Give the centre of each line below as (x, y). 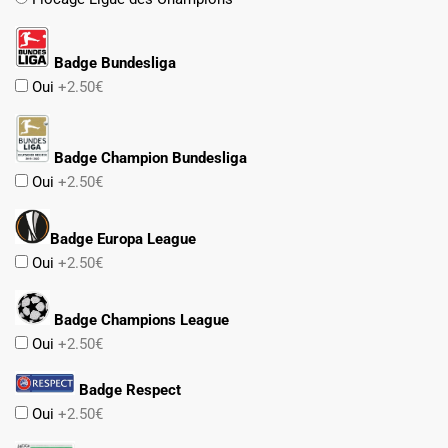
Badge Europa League (123, 238)
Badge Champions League (139, 319)
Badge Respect (128, 390)
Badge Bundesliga (113, 63)
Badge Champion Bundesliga (148, 157)
